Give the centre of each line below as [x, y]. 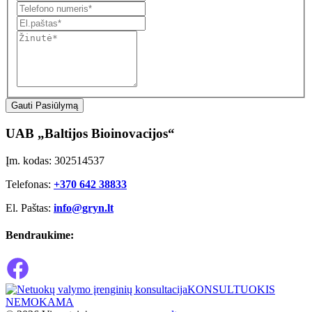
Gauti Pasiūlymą [45, 106]
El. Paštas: [30, 208]
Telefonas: [30, 184]
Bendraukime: [40, 235]
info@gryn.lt [84, 208]
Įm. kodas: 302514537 [55, 160]
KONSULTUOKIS [231, 290]
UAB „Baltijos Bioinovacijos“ [90, 133]
